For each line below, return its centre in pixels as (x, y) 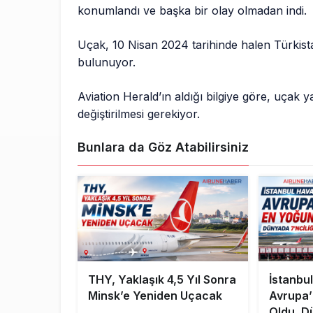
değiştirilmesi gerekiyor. (139, 114)
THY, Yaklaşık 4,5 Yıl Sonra (162, 280)
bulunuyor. (107, 63)
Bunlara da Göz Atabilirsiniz (163, 147)
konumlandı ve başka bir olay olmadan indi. (192, 11)
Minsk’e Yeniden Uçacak (155, 296)
